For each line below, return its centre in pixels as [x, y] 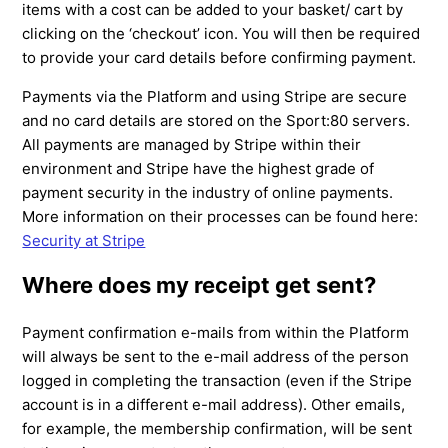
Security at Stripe [84, 240]
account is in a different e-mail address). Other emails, [214, 405]
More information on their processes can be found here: [220, 216]
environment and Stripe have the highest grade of [198, 168]
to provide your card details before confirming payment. [219, 57]
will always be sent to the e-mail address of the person [216, 357]
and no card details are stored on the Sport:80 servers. [216, 120]
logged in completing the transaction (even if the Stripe [217, 381]
